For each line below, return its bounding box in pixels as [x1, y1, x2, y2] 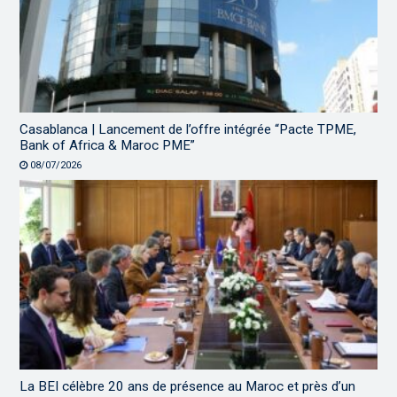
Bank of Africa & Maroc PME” [19, 136, 196, 153]
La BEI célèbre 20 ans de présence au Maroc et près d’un [19, 378, 356, 395]
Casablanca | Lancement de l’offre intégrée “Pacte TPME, [19, 121, 357, 137]
